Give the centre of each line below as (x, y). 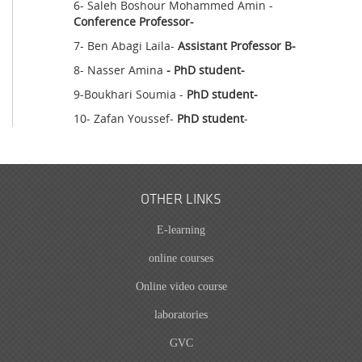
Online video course (181, 286)
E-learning (181, 230)
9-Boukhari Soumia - (130, 94)
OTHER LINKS (181, 200)
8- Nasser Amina (120, 70)
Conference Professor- (134, 21)
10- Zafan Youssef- (125, 118)
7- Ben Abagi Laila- (126, 46)
